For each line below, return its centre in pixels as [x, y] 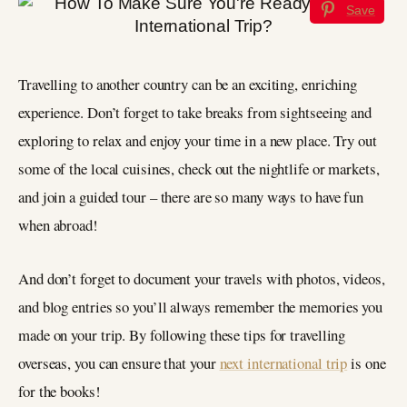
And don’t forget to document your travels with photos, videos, [202, 278]
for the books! [60, 391]
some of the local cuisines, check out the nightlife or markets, [199, 169]
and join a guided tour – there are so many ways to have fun [191, 197]
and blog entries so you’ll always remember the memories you [201, 306]
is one [367, 362]
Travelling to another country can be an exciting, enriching [188, 84]
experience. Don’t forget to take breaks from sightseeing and [195, 113]
